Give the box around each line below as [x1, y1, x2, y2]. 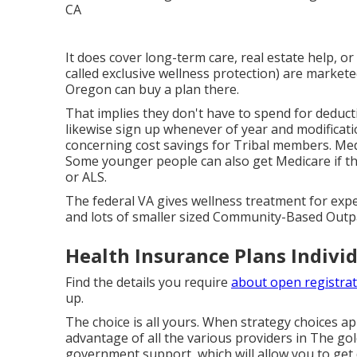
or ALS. [65, 168, 107, 186]
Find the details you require [65, 273, 231, 292]
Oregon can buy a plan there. [65, 80, 239, 99]
